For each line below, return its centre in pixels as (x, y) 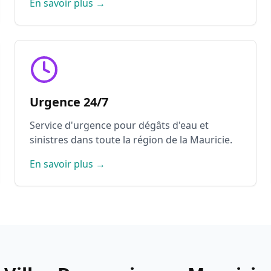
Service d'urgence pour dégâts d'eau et (119, 125)
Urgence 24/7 (69, 102)
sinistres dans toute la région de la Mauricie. (131, 140)
